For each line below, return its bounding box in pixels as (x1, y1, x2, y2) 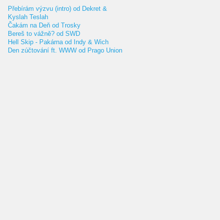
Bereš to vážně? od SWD (8, 30, 80, 37)
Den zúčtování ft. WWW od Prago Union (8, 47, 122, 54)
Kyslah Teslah (8, 13, 48, 21)
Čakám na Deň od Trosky (8, 22, 81, 29)
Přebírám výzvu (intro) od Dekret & (8, 5, 107, 12)
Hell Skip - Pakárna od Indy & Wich (8, 38, 109, 46)
